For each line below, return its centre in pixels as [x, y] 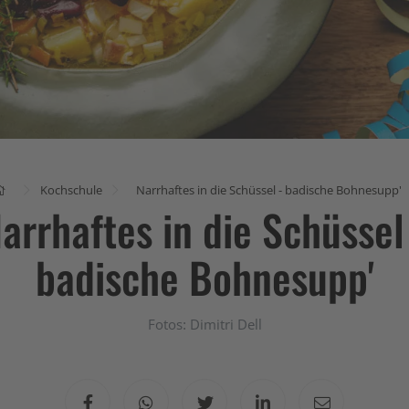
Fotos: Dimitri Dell [204, 324]
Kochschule [71, 189]
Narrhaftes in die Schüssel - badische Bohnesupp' [269, 189]
